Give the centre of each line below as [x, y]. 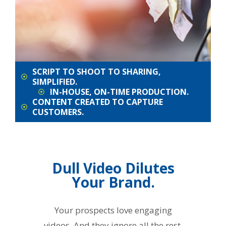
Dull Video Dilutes [113, 168]
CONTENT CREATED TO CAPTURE [98, 102]
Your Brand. [113, 182]
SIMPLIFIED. [55, 81]
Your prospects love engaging [113, 210]
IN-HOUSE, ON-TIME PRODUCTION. [119, 92]
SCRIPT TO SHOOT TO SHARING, [97, 71]
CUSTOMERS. [58, 112]
